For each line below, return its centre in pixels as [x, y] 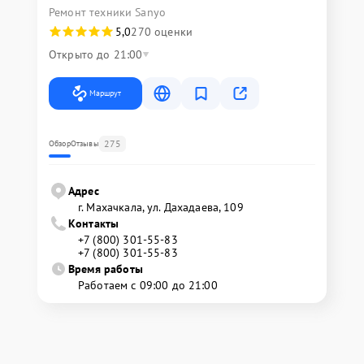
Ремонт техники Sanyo [107, 12]
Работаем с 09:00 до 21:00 [148, 285]
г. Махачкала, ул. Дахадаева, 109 [161, 207]
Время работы [106, 269]
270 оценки [162, 32]
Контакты [94, 223]
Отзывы [84, 143]
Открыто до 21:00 [96, 54]
